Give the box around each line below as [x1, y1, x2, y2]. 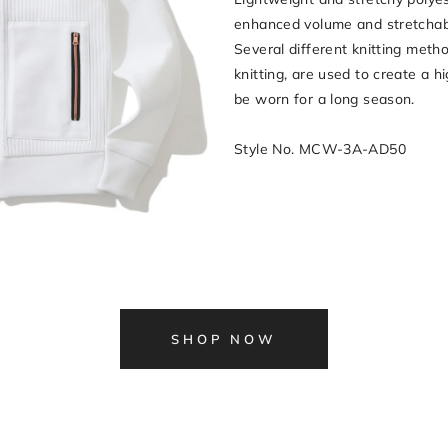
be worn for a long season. [234, 90, 415, 108]
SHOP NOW [170, 331, 278, 347]
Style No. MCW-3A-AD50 [234, 140, 406, 158]
